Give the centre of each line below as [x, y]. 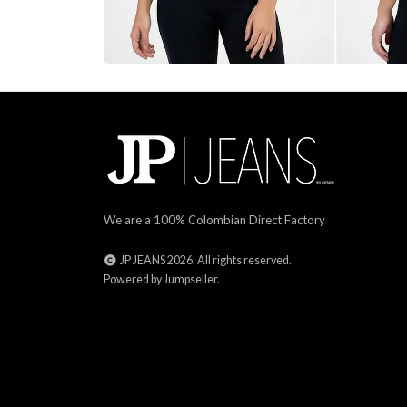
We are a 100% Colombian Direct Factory [214, 220]
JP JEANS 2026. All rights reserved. [204, 260]
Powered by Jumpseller [160, 279]
